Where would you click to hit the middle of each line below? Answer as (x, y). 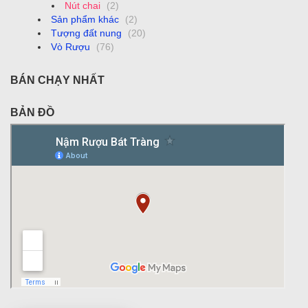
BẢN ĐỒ (32, 112)
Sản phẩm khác (85, 19)
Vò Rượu (70, 47)
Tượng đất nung (86, 33)
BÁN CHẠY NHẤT (57, 80)
